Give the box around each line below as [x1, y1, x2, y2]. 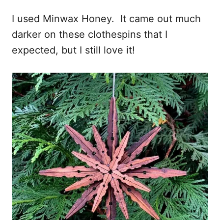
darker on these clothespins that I [12, 28, 167, 41]
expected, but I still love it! [12, 44, 135, 56]
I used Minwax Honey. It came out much [12, 13, 201, 25]
